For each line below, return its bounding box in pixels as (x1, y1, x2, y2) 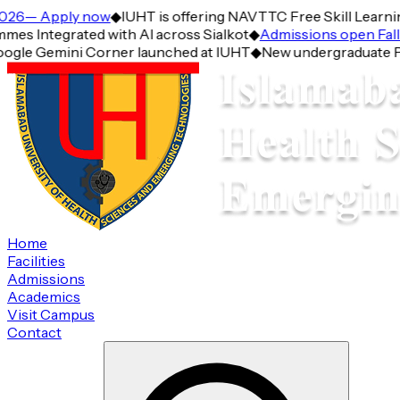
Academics (7, 287, 80, 305)
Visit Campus (7, 305, 95, 323)
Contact (7, 323, 62, 341)
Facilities (7, 252, 65, 270)
